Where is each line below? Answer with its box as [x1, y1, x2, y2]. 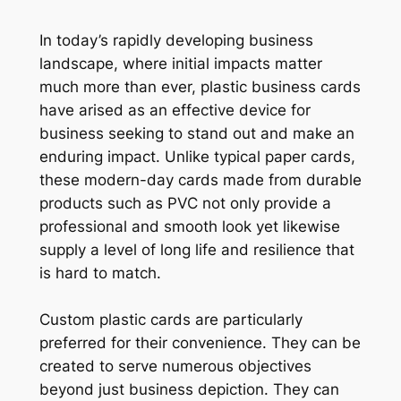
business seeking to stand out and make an [38, 124, 354, 142]
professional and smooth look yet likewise [38, 217, 340, 235]
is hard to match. [38, 263, 161, 282]
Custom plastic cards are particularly [38, 310, 303, 328]
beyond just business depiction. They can [38, 380, 339, 398]
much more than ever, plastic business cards [38, 77, 361, 96]
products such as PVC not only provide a [38, 193, 331, 212]
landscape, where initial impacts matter [38, 54, 322, 73]
